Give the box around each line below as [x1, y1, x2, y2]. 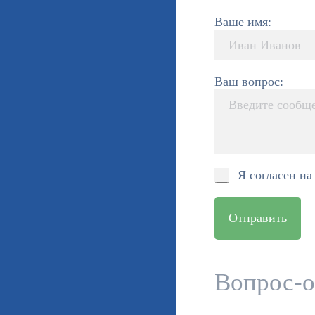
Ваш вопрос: [214, 75, 283, 89]
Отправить [228, 211, 287, 226]
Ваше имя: [214, 15, 271, 30]
